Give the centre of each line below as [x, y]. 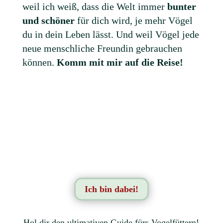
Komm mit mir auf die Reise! [120, 62]
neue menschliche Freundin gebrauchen [102, 48]
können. [39, 62]
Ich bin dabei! [111, 189]
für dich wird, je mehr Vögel [135, 20]
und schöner [50, 20]
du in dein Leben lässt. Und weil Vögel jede [111, 34]
